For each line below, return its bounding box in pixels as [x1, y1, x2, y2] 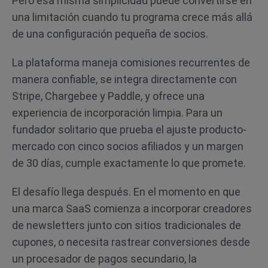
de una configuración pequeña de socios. [12, 28, 208, 40]
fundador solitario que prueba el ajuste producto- [12, 123, 246, 136]
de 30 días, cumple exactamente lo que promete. [12, 157, 246, 169]
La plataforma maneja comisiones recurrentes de [12, 56, 250, 69]
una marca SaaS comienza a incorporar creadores [12, 202, 252, 215]
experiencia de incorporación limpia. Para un [12, 106, 223, 119]
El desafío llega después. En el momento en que [12, 185, 240, 198]
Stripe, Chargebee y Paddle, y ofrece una [12, 90, 205, 102]
